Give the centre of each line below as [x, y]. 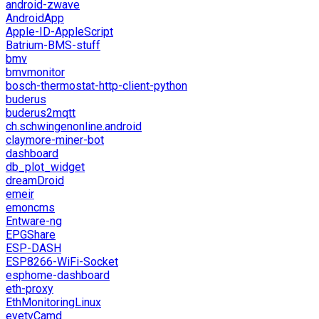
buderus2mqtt [41, 113]
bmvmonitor [35, 73]
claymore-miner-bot [55, 140]
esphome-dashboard [58, 276]
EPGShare [31, 235]
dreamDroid [35, 181]
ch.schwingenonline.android [74, 127]
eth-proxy [30, 289]
